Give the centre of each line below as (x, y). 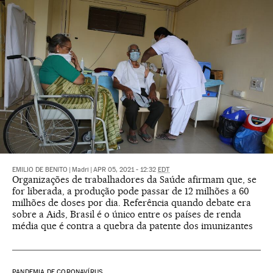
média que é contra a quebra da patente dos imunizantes (133, 226)
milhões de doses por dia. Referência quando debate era (132, 203)
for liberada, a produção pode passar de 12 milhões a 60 (131, 191)
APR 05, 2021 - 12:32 (126, 170)
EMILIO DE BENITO (40, 170)
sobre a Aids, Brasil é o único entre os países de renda (127, 214)
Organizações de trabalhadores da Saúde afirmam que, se (134, 180)
